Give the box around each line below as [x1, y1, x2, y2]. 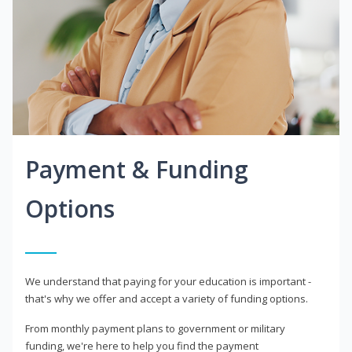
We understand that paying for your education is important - [25, 274, 311, 289]
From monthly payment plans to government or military [25, 321, 285, 336]
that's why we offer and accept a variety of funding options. [25, 291, 308, 306]
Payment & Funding [25, 153, 248, 186]
